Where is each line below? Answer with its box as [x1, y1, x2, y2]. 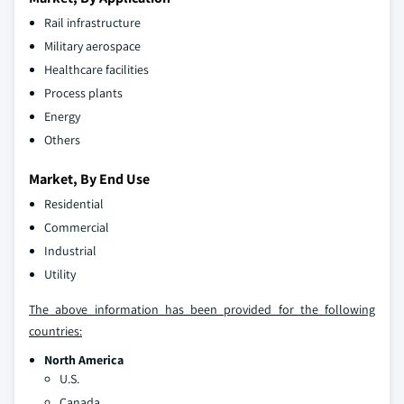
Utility [44, 265, 76, 282]
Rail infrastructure [44, 14, 141, 31]
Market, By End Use [29, 169, 150, 188]
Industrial [44, 242, 96, 259]
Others [44, 131, 80, 148]
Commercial [44, 218, 109, 235]
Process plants [44, 84, 123, 101]
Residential [44, 195, 104, 212]
